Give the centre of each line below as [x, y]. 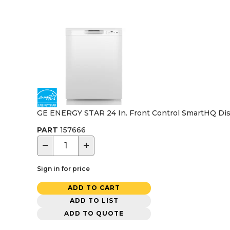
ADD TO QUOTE [94, 214]
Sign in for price [63, 168]
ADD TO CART [94, 188]
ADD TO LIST [94, 201]
